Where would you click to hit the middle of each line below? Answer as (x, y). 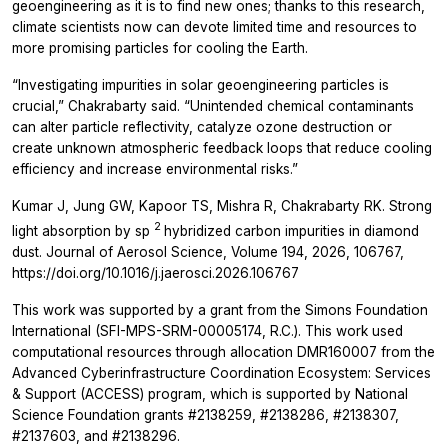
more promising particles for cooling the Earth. (160, 48)
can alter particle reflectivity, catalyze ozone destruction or (202, 127)
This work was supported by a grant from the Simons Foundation (220, 309)
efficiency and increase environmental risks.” (155, 169)
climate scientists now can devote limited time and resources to (214, 27)
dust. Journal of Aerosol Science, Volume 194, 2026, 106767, (208, 251)
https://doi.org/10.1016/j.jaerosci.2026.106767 (155, 272)
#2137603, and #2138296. (96, 435)
